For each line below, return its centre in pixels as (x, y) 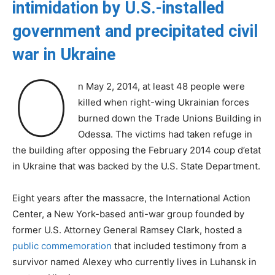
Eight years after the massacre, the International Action (131, 198)
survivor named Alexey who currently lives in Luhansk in (134, 261)
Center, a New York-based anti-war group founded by (128, 214)
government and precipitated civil (135, 31)
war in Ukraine (64, 54)
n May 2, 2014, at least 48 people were (161, 86)
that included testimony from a (179, 246)
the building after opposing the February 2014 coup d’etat (137, 150)
